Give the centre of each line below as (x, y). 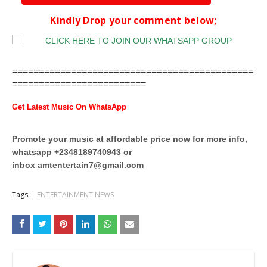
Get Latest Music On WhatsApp (69, 107)
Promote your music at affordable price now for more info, (130, 139)
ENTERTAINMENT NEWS (75, 194)
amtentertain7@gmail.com (91, 165)
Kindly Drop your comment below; (133, 20)
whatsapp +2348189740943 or (72, 152)
